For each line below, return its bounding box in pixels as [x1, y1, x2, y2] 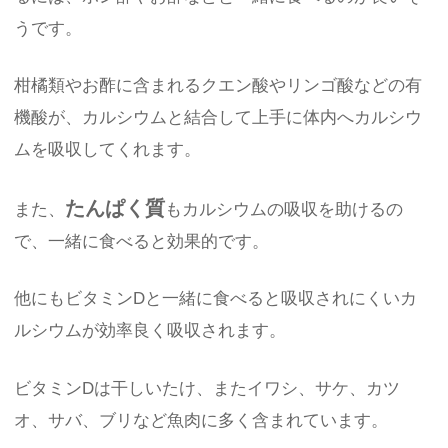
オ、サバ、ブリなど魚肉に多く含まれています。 [14, 410, 389, 430]
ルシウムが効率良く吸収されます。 [14, 321, 287, 341]
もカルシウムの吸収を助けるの [165, 199, 404, 219]
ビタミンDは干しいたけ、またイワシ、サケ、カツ [14, 378, 401, 398]
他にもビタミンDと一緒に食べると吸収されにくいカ [14, 289, 418, 309]
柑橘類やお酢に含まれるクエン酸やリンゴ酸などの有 [14, 76, 423, 96]
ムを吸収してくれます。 [14, 140, 202, 160]
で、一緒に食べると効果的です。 [14, 231, 270, 251]
